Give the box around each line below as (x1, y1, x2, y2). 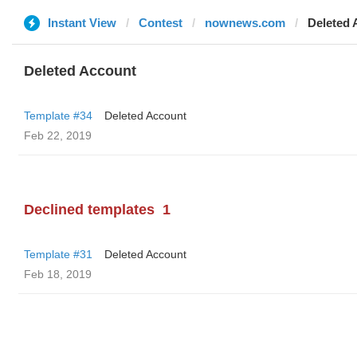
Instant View (48, 16, 116, 29)
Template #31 (24, 248, 92, 261)
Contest (139, 16, 182, 29)
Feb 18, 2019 (24, 268, 92, 280)
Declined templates (24, 202, 155, 218)
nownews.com (205, 16, 285, 29)
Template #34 (24, 109, 92, 122)
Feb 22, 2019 (24, 129, 92, 142)
